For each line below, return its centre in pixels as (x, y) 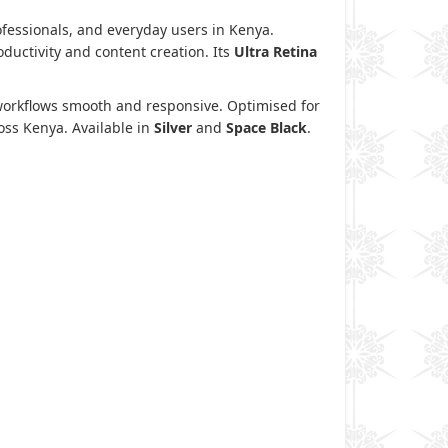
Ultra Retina (275, 51)
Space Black (266, 127)
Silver (173, 127)
